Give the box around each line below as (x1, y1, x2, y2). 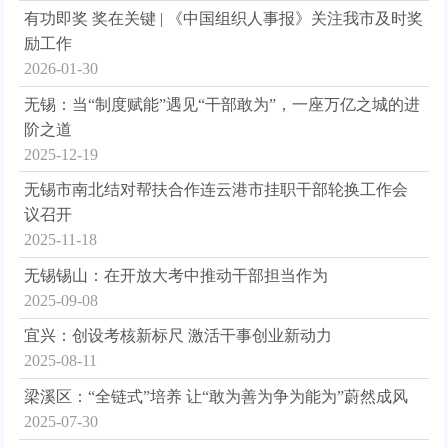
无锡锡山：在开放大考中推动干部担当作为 (24, 266, 329, 284)
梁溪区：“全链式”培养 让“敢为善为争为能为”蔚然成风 (24, 387, 409, 405)
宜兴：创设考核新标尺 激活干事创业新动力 (24, 327, 333, 345)
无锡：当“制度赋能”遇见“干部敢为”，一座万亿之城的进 (24, 95, 421, 113)
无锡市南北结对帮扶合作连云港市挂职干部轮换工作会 (24, 181, 409, 199)
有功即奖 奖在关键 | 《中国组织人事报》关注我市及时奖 (24, 9, 424, 27)
